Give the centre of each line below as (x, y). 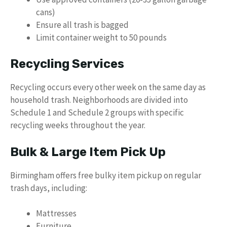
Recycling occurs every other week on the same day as (108, 87)
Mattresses (56, 213)
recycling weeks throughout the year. (78, 125)
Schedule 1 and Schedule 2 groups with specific (97, 112)
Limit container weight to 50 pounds (101, 37)
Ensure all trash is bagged (82, 25)
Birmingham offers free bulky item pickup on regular (106, 175)
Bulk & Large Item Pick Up (88, 152)
